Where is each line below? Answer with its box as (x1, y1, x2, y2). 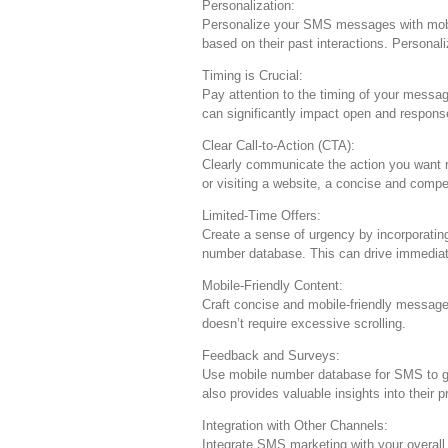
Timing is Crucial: (202, 67, 303, 83)
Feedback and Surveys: (202, 347, 340, 363)
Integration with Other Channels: (202, 417, 388, 433)
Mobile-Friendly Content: (202, 277, 343, 293)
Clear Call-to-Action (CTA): (202, 137, 355, 153)
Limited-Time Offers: (202, 207, 321, 223)
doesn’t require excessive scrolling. (202, 315, 406, 331)
